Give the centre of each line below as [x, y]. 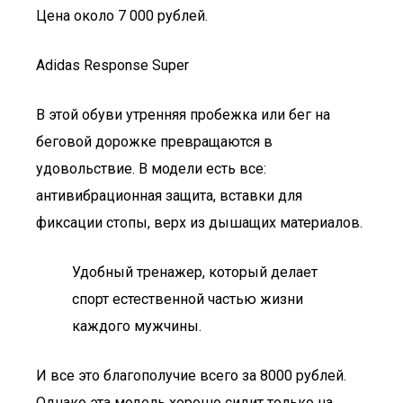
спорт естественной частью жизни [188, 299]
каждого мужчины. [137, 326]
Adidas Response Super [112, 65]
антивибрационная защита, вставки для [169, 196]
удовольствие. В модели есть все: [151, 169]
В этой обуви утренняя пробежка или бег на [183, 115]
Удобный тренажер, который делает [195, 272]
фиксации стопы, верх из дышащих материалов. [199, 223]
